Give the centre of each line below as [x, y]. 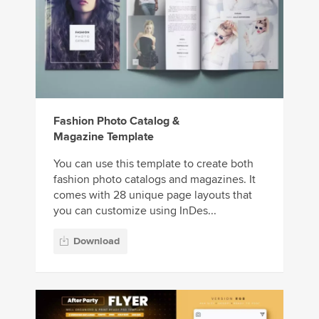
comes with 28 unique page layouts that [153, 195]
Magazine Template [104, 136]
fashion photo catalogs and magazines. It [155, 179]
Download [96, 241]
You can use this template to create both [153, 163]
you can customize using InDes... [135, 210]
